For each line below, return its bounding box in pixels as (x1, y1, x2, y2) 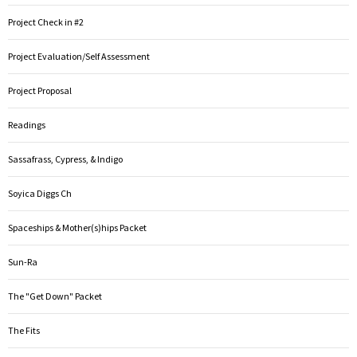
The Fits (8, 324, 40, 336)
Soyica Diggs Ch (8, 186, 72, 199)
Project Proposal (8, 84, 72, 96)
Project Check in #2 (8, 15, 84, 28)
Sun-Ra (8, 255, 37, 268)
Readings (8, 118, 45, 131)
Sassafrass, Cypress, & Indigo (8, 152, 123, 165)
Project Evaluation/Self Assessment (8, 49, 150, 62)
